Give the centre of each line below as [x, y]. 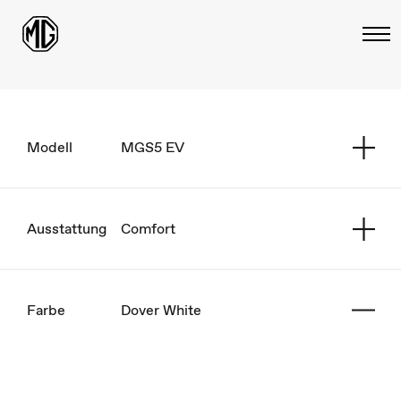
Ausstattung [67, 228]
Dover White [161, 310]
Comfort [148, 228]
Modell [50, 147]
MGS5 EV [153, 147]
